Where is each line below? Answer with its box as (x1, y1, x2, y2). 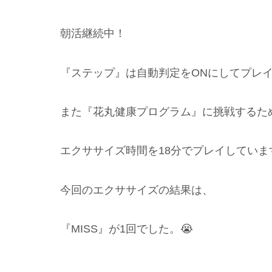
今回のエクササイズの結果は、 (60, 183, 213, 196)
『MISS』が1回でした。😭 (60, 223, 193, 236)
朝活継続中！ (60, 27, 126, 40)
